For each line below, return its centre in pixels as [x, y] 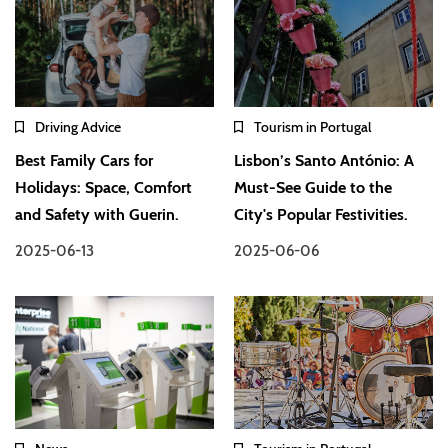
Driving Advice [78, 126]
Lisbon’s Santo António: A [324, 160]
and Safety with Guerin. [97, 214]
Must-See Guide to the [313, 187]
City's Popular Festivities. [321, 214]
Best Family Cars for [84, 160]
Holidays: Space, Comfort [103, 187]
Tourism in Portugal [313, 126]
